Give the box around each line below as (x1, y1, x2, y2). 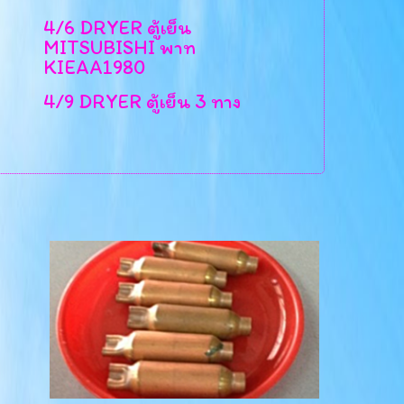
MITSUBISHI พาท (42, 35, 196, 60)
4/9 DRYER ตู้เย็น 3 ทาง (42, 89, 241, 115)
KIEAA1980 (42, 55, 145, 80)
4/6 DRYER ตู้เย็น (42, 15, 191, 41)
